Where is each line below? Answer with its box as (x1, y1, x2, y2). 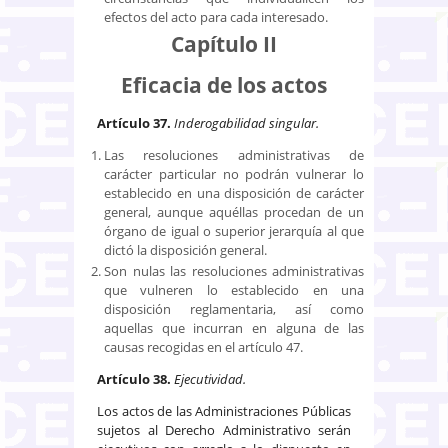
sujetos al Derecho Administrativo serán (97, 420, 351, 439)
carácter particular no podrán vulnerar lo (104, 164, 364, 183)
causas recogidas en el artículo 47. (104, 337, 303, 356)
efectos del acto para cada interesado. (104, 7, 328, 26)
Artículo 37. (97, 113, 171, 132)
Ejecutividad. (174, 369, 246, 388)
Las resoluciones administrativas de (104, 145, 364, 164)
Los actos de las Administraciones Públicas (97, 401, 351, 420)
